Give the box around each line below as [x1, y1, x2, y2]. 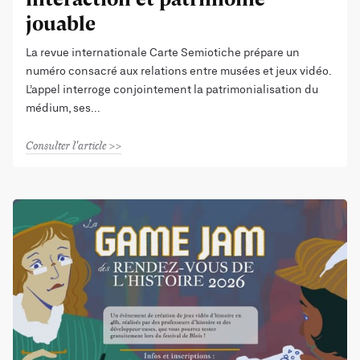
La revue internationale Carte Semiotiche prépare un [26, 47, 300, 59]
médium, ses [26, 102, 91, 115]
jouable [26, 8, 96, 39]
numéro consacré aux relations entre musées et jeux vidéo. [26, 65, 331, 78]
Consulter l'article [26, 138, 106, 153]
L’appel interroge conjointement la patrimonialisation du [26, 84, 318, 96]
